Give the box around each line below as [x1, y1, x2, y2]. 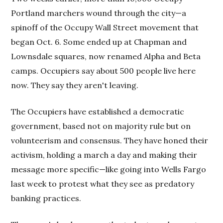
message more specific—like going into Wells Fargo [11, 164, 207, 174]
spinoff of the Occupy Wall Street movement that [11, 22, 199, 32]
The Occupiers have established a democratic [11, 107, 185, 116]
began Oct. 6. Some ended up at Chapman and [11, 37, 187, 47]
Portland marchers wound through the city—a [11, 8, 187, 18]
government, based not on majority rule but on [11, 121, 191, 131]
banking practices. [11, 193, 82, 203]
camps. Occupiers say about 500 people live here [11, 66, 196, 76]
